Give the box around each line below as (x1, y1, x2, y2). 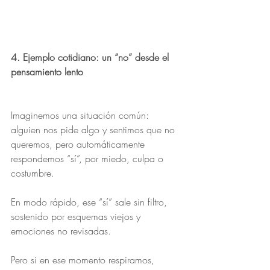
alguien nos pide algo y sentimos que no (11, 123, 178, 136)
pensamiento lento (11, 65, 83, 78)
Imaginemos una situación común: (11, 108, 152, 122)
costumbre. (11, 166, 54, 180)
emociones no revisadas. (11, 224, 111, 237)
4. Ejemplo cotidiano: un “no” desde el (11, 51, 172, 64)
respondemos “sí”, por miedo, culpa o (11, 152, 166, 165)
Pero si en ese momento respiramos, (11, 253, 157, 266)
